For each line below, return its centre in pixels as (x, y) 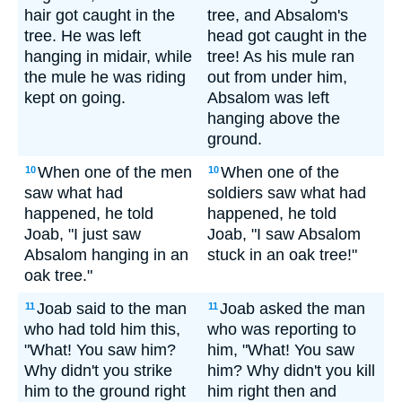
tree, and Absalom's (278, 15)
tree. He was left (83, 36)
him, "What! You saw (281, 350)
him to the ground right (105, 391)
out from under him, (277, 77)
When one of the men (115, 172)
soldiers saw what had (287, 193)
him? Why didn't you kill (291, 371)
